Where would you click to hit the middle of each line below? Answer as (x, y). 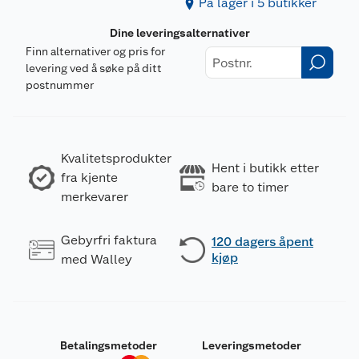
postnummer (60, 85)
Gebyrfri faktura (109, 240)
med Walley (97, 260)
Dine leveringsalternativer (179, 33)
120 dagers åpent (262, 242)
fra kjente (89, 178)
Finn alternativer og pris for (95, 52)
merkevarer (95, 197)
